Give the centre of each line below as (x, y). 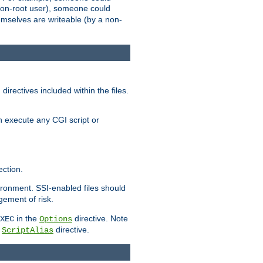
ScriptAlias (28, 230)
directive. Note (100, 218)
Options (56, 219)
